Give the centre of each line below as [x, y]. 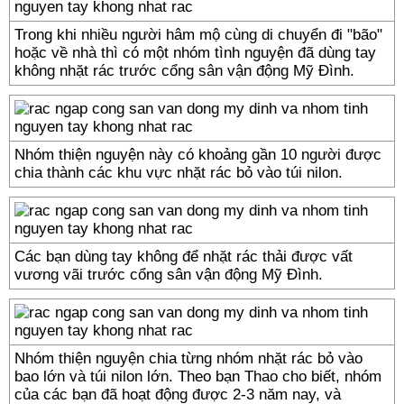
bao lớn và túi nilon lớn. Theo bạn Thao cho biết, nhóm [198, 376]
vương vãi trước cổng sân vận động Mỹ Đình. [169, 275]
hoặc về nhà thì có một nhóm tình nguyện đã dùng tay [195, 53]
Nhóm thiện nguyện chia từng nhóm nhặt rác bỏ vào [188, 358]
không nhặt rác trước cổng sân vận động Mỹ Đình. [184, 71]
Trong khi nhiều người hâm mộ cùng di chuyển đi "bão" [198, 35]
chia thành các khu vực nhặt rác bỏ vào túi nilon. [179, 173]
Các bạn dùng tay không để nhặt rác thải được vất [184, 257]
